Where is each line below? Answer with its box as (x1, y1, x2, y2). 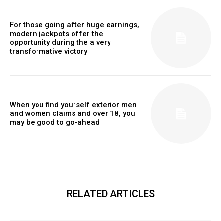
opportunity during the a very (10, 37, 110, 47)
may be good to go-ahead (10, 118, 100, 127)
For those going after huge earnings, (10, 20, 139, 29)
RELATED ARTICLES (66, 188, 155, 200)
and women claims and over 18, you (10, 109, 135, 118)
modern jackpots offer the (10, 29, 103, 38)
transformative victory (10, 46, 87, 56)
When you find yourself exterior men (10, 100, 137, 110)
